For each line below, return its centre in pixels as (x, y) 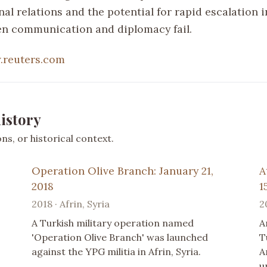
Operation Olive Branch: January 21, (123, 170)
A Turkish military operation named (113, 223)
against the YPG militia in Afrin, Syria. (117, 251)
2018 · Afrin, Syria (71, 204)
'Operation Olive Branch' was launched (120, 237)
